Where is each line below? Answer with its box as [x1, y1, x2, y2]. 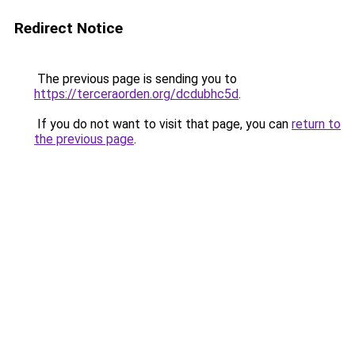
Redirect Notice [14, 19, 123, 37]
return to [292, 116, 341, 132]
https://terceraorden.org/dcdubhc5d [34, 86, 239, 101]
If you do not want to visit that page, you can [34, 116, 292, 132]
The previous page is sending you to [34, 71, 237, 86]
